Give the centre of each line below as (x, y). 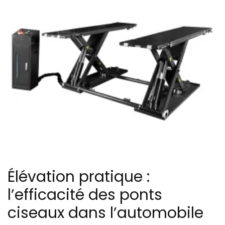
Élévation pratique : (79, 177)
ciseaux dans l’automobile (105, 213)
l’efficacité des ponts (85, 195)
